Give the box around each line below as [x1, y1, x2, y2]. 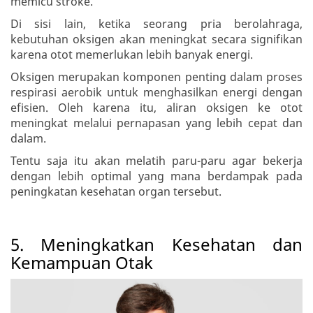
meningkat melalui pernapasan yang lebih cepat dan [10, 115, 303, 131]
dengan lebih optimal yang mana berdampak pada [10, 168, 303, 184]
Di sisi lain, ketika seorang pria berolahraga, [10, 16, 303, 32]
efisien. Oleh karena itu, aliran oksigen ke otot [10, 100, 303, 116]
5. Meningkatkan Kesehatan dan [10, 233, 303, 256]
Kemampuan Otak [10, 251, 153, 275]
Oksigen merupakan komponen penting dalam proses [10, 69, 303, 85]
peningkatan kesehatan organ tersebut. [10, 184, 221, 200]
